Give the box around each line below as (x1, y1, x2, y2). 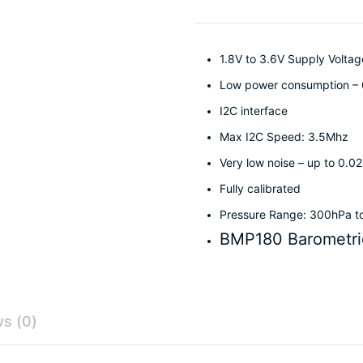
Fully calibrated (220, 181, 301, 195)
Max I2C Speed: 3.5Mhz (220, 129, 348, 143)
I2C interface (220, 103, 288, 117)
